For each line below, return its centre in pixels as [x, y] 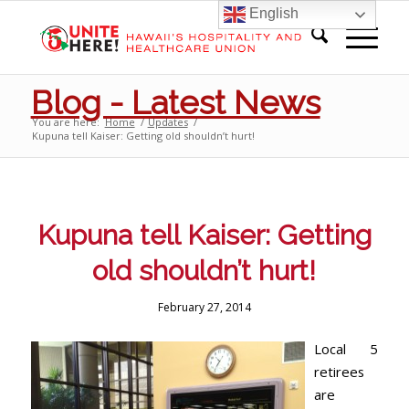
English [273, 14]
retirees [339, 371]
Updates [168, 122]
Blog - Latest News [175, 102]
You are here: [65, 122]
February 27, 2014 [204, 307]
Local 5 [346, 348]
